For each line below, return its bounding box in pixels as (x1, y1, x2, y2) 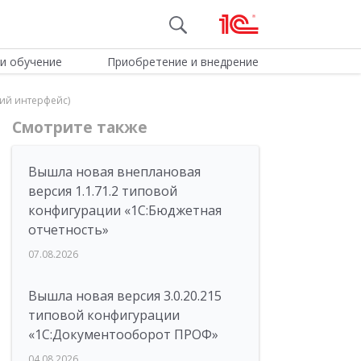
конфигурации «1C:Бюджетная (28, 201, 222, 219)
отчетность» (28, 221, 109, 239)
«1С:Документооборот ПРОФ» (28, 326, 218, 343)
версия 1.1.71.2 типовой (28, 182, 177, 200)
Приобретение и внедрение (106, 54, 259, 69)
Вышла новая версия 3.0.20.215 (28, 287, 222, 305)
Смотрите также (12, 117, 147, 138)
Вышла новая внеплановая (28, 163, 201, 180)
